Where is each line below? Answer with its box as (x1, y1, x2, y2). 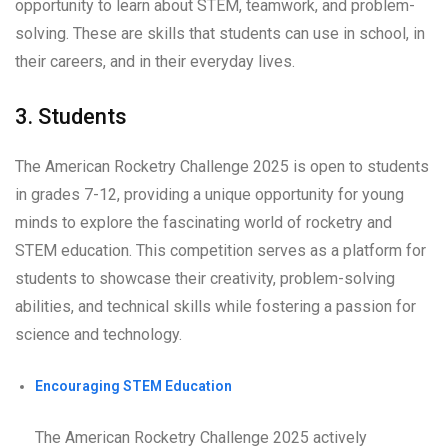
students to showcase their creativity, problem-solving (15, 268, 395, 288)
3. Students (15, 103, 127, 129)
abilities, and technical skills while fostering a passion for (15, 296, 416, 316)
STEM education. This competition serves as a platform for (15, 240, 426, 260)
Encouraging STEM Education (35, 377, 232, 394)
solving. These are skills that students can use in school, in (15, 23, 425, 43)
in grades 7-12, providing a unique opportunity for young (15, 184, 404, 204)
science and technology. (15, 324, 182, 344)
